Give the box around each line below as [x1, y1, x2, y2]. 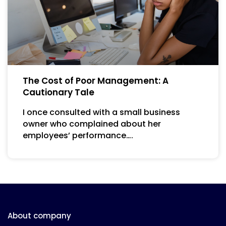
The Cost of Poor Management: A [23, 75, 168, 87]
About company [8, 210, 71, 221]
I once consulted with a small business [23, 106, 180, 119]
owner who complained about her [23, 118, 161, 130]
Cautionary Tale [23, 86, 94, 99]
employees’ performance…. [23, 130, 133, 142]
